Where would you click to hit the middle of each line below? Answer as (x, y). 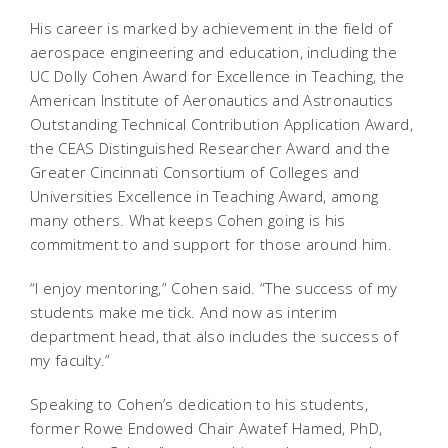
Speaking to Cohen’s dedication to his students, (199, 403)
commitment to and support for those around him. (211, 243)
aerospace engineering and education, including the (213, 51)
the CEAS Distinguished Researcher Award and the (210, 147)
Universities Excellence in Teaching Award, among (204, 195)
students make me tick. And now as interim (184, 311)
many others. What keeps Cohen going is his (188, 219)
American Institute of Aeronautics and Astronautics (211, 99)
